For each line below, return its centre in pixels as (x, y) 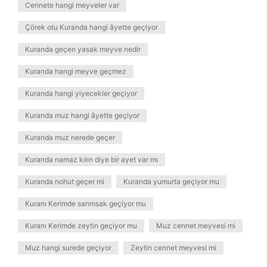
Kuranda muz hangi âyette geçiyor (82, 115)
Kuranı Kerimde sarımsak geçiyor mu (86, 204)
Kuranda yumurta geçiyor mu (171, 181)
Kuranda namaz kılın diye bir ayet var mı (91, 159)
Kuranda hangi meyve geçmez (76, 71)
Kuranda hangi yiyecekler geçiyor (81, 93)
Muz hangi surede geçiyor (68, 248)
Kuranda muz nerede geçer (70, 137)
